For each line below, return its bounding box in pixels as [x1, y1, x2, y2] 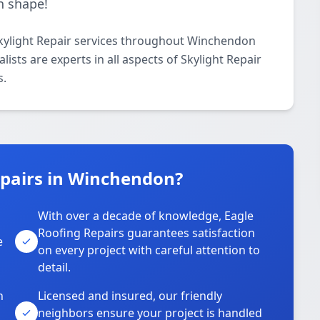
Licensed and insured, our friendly [38, 288, 223, 304]
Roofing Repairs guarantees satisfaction [38, 225, 256, 241]
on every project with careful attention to [38, 242, 261, 258]
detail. [38, 259, 71, 275]
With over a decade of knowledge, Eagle [38, 208, 254, 224]
